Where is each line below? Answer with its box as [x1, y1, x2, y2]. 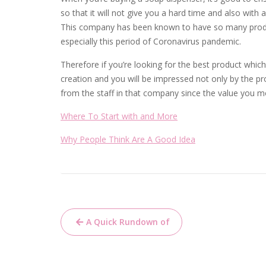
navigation [60, 225, 148, 249]
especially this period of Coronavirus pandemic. [61, 36, 241, 47]
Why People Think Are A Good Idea [61, 134, 195, 145]
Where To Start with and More [61, 110, 178, 122]
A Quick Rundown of [86, 216, 170, 227]
